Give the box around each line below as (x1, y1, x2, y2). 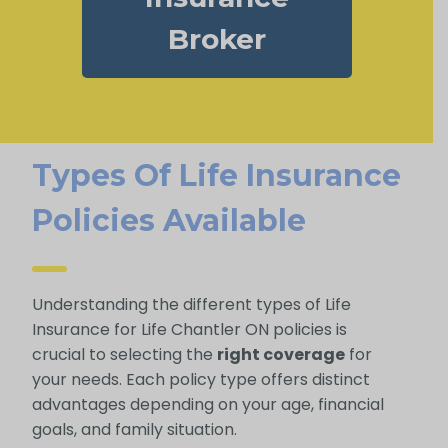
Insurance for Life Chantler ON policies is (31, 318, 347, 342)
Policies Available (31, 202, 306, 240)
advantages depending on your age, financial (31, 393, 384, 417)
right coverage (216, 343, 345, 367)
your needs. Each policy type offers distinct (31, 368, 370, 392)
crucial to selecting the (31, 343, 217, 367)
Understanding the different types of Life (31, 293, 351, 317)
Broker (167, 22, 266, 57)
